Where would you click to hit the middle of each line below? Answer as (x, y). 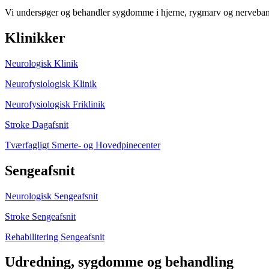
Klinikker (35, 38)
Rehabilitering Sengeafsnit (55, 237)
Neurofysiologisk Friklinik (55, 104)
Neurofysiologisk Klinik (51, 83)
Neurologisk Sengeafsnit (51, 196)
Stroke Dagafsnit (37, 124)
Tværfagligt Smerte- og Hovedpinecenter (83, 145)
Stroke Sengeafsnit (40, 216)
